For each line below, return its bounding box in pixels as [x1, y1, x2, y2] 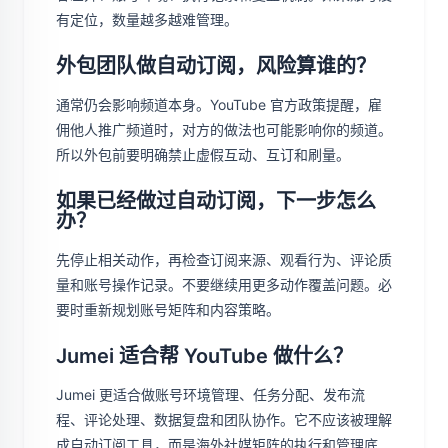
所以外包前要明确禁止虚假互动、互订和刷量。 [56, 146, 350, 163]
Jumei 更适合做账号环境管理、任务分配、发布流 [56, 386, 365, 403]
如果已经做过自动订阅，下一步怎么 [56, 189, 376, 213]
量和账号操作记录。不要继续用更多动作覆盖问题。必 [56, 276, 392, 293]
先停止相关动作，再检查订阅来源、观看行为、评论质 [56, 251, 392, 268]
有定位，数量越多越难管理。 [56, 11, 238, 28]
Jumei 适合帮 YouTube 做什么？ [56, 344, 353, 368]
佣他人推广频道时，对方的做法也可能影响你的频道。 [56, 121, 392, 138]
